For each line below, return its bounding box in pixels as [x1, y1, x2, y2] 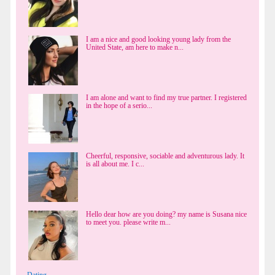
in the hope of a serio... [86, 101, 152, 110]
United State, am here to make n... [86, 42, 184, 52]
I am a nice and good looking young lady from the [86, 34, 231, 44]
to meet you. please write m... [86, 217, 171, 227]
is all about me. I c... [86, 159, 144, 168]
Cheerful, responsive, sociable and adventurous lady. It [86, 151, 244, 160]
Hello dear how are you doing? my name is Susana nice [86, 209, 247, 219]
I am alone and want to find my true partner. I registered [86, 93, 247, 102]
